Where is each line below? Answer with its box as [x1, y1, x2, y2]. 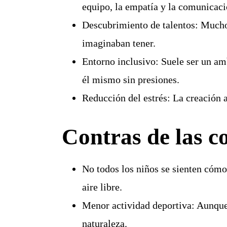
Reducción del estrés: [82, 92, 170, 104]
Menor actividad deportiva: [82, 200, 195, 211]
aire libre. [82, 181, 122, 193]
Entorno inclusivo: [82, 56, 159, 67]
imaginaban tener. [82, 37, 156, 49]
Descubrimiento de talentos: [82, 19, 198, 31]
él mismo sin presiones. [82, 74, 179, 86]
